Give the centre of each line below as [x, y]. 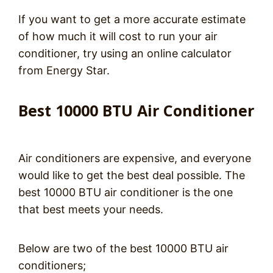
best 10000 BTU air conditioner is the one [126, 192]
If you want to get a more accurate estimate [132, 19]
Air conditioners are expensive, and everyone [135, 158]
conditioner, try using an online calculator [125, 53]
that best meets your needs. [91, 209]
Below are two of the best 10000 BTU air [123, 248]
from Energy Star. [64, 70]
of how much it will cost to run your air [118, 36]
